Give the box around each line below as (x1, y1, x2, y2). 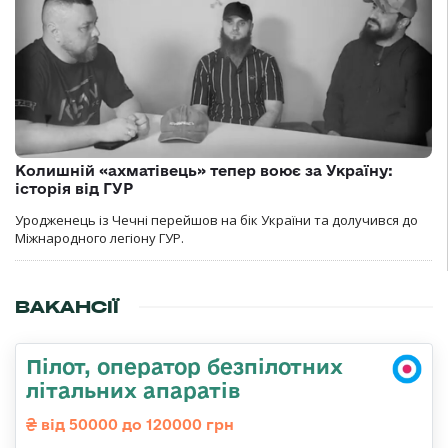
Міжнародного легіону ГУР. (15, 228, 184, 247)
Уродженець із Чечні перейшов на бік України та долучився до (15, 210, 418, 229)
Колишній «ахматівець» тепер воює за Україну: (15, 161, 393, 179)
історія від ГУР (15, 179, 133, 197)
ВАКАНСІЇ (15, 295, 119, 318)
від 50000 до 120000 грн (37, 415, 234, 433)
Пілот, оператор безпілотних (26, 353, 343, 378)
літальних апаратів (26, 377, 240, 402)
